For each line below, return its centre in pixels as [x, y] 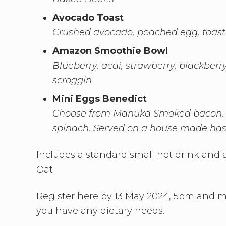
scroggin [72, 80]
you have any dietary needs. [100, 211]
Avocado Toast [88, 18]
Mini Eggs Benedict [100, 99]
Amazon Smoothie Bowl [110, 51]
